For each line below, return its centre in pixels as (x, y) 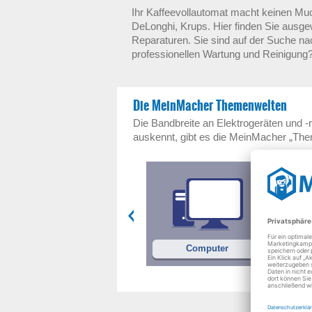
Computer (207, 248)
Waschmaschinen (77, 248)
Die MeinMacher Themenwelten (210, 106)
